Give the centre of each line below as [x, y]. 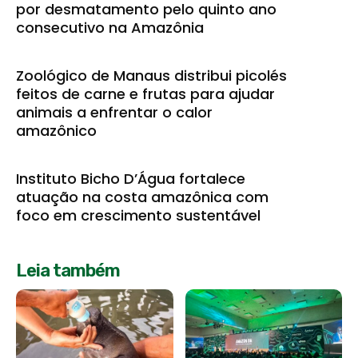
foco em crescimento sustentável [138, 216]
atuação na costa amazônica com [142, 197]
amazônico [56, 131]
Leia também [68, 271]
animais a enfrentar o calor [114, 113]
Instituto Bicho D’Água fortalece [131, 179]
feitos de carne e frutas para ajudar [145, 94]
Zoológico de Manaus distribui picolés [151, 76]
